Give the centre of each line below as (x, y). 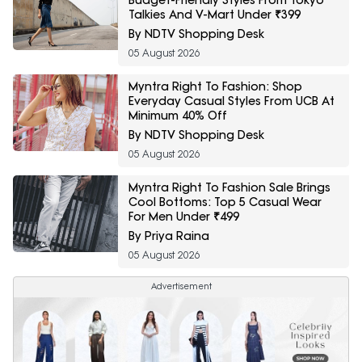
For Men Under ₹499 (184, 217)
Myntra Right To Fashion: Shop (215, 87)
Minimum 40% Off (178, 116)
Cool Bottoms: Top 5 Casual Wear (225, 202)
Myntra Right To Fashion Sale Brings (229, 188)
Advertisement (181, 287)
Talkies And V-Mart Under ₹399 (215, 15)
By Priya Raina (169, 236)
